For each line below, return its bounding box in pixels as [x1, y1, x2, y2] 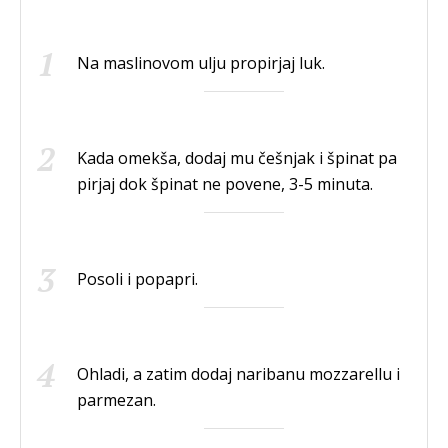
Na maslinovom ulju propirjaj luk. [77, 52, 325, 75]
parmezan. [77, 389, 156, 412]
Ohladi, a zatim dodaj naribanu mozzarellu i [77, 363, 400, 386]
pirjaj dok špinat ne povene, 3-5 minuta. [77, 173, 373, 196]
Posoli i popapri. [77, 268, 198, 291]
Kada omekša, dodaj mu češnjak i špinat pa [77, 147, 397, 170]
